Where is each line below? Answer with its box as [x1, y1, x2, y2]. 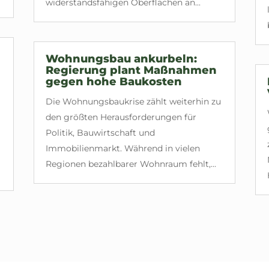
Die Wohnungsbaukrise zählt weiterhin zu [45, 96, 221, 107]
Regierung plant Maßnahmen [45, 64, 217, 77]
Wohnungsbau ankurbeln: [45, 52, 197, 65]
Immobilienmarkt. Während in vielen [45, 143, 200, 154]
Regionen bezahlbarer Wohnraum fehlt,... [45, 159, 216, 169]
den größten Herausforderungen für [45, 112, 196, 122]
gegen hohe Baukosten [45, 75, 182, 88]
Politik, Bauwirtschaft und [45, 127, 155, 138]
